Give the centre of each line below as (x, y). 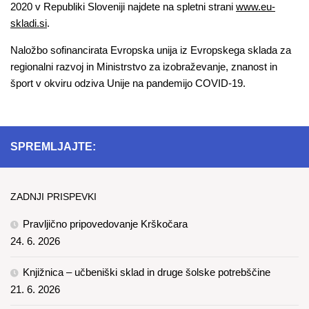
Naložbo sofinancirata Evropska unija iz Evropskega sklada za (151, 50)
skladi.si (29, 23)
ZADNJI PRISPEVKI (53, 197)
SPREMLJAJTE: (53, 147)
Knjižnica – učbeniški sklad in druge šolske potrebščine (147, 272)
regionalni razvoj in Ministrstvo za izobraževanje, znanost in (144, 67)
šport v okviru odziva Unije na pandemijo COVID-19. (128, 83)
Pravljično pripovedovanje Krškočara (105, 224)
